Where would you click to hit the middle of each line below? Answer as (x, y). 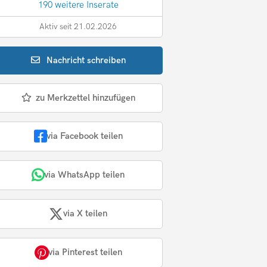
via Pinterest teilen (85, 252)
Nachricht (67, 60)
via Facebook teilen (84, 136)
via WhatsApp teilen (85, 175)
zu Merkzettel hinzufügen (85, 97)
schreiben (107, 60)
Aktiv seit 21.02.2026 (78, 27)
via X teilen (86, 214)
